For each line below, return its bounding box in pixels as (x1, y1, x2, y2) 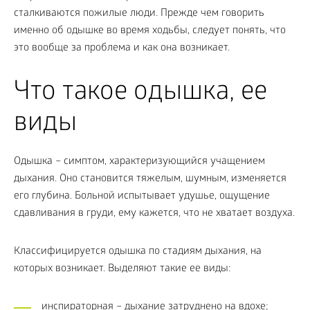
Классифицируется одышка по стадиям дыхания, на (14, 246, 262, 258)
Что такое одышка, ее (14, 78, 267, 109)
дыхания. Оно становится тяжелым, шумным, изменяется (14, 173, 286, 185)
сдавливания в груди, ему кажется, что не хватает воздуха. (14, 208, 295, 220)
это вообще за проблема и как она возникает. (14, 42, 230, 55)
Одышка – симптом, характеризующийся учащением (14, 156, 265, 168)
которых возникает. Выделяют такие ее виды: (14, 263, 230, 275)
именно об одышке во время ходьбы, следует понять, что (14, 25, 286, 37)
